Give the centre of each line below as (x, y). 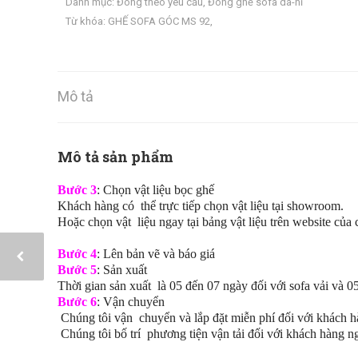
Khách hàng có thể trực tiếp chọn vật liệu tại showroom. (201, 206)
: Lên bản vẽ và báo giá (156, 254)
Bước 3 (77, 190)
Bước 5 (77, 270)
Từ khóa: (87, 22)
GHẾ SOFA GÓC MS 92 (159, 22)
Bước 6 (77, 302)
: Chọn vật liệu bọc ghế (155, 190)
